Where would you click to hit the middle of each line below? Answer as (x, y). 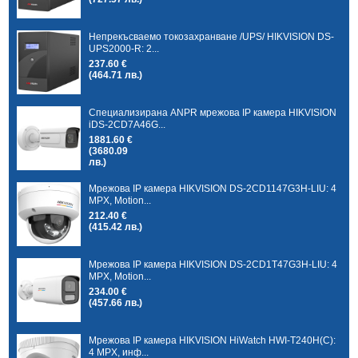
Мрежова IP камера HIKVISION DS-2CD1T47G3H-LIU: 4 (213, 264)
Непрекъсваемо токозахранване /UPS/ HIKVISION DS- (212, 36)
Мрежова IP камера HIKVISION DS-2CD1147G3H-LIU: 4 (213, 188)
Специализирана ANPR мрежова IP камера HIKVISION (213, 112)
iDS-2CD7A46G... (127, 124)
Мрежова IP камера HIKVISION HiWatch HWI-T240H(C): (213, 340)
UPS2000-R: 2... (124, 48)
